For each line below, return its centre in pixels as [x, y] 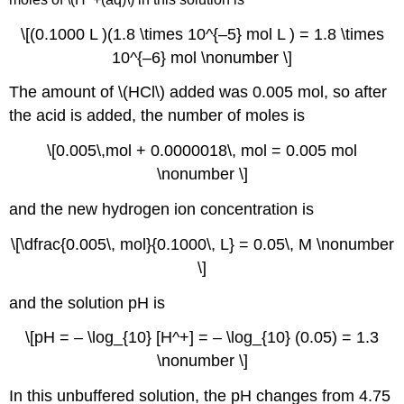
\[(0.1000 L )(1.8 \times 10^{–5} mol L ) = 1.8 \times [202, 34]
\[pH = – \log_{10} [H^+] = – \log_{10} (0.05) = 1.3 [202, 338]
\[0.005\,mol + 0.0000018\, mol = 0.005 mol [202, 151]
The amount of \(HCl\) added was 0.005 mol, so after [198, 92]
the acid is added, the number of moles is [157, 116]
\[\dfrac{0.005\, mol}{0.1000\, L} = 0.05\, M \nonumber [202, 244]
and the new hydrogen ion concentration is [162, 210]
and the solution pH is [87, 303]
